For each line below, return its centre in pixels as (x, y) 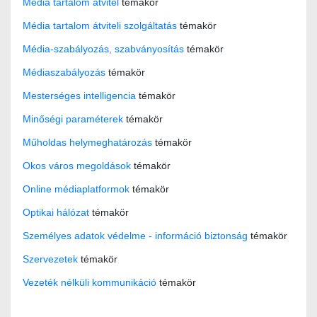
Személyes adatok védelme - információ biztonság (135, 236)
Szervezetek (50, 259)
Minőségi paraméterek (73, 119)
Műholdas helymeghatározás (87, 143)
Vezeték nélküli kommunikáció (90, 283)
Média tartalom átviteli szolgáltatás (100, 26)
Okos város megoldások (77, 166)
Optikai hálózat (56, 213)
